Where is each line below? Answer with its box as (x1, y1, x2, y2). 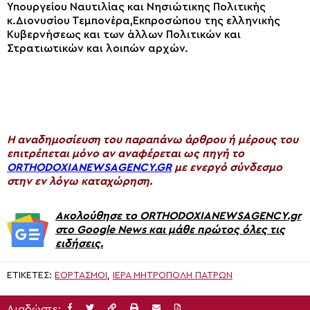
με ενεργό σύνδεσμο (172, 162, 282, 174)
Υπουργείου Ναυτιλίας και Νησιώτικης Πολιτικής (7, 1, 266, 13)
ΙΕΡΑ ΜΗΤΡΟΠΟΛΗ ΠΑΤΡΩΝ (113, 271, 232, 281)
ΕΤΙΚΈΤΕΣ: (7, 271, 55, 281)
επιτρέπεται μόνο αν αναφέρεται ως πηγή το (7, 148, 244, 160)
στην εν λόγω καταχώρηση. (7, 176, 152, 188)
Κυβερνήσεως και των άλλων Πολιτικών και (7, 29, 241, 41)
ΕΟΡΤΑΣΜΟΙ (55, 271, 107, 281)
